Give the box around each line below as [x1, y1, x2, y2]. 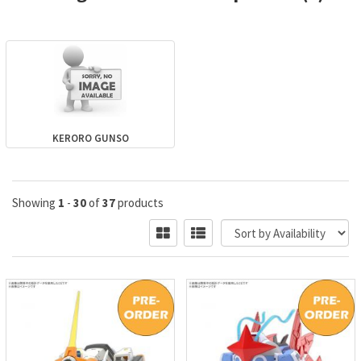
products [115, 195, 164, 210]
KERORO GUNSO [52, 131, 129, 145]
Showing [12, 195, 58, 210]
